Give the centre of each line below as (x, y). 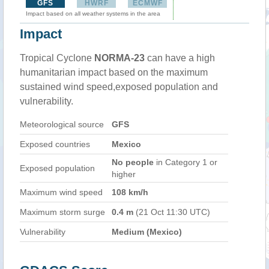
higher (124, 174)
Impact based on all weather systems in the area (93, 14)
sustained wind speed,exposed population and (119, 87)
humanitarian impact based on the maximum (114, 72)
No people (133, 162)
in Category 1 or (186, 162)
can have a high (180, 58)
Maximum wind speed (61, 192)
